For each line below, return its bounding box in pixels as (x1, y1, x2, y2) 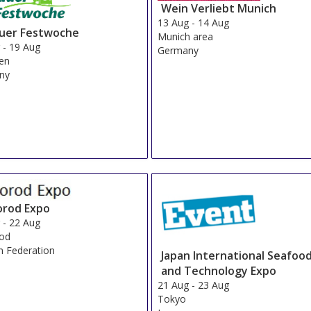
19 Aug (9, 40, 41, 54)
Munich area (158, 29, 214, 43)
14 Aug (198, 15, 230, 29)
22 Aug (9, 215, 41, 229)
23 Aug (198, 278, 230, 292)
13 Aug (158, 15, 190, 29)
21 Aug (158, 278, 190, 292)
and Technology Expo (161, 262, 277, 278)
